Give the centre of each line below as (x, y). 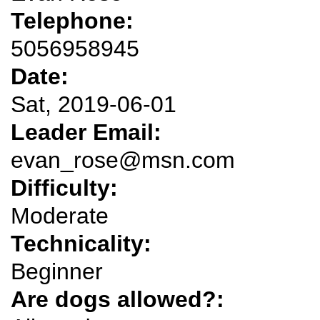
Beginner (57, 271)
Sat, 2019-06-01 (94, 104)
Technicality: (84, 243)
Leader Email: (89, 132)
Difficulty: (67, 187)
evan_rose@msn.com (123, 160)
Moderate (60, 215)
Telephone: (75, 20)
